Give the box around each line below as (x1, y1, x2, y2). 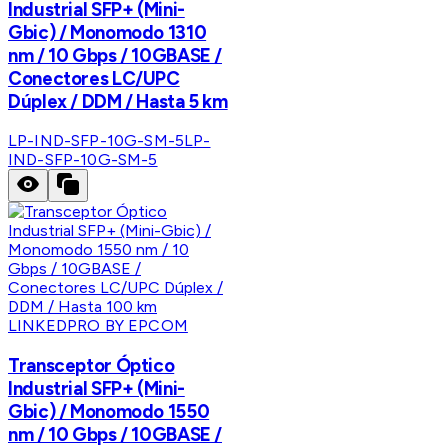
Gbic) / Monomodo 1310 (8, 20, 207, 44)
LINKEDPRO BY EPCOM (8, 316, 188, 336)
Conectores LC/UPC (8, 66, 180, 90)
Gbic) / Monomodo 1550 (8, 400, 210, 424)
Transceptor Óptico (8, 354, 175, 378)
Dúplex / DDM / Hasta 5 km (8, 89, 228, 113)
